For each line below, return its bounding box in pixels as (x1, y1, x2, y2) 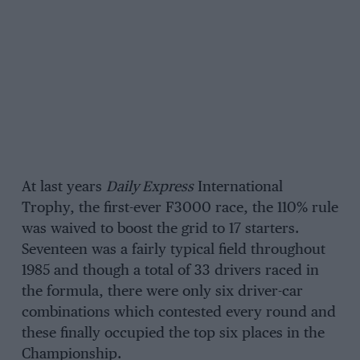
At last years (21, 180, 106, 195)
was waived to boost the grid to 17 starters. (21, 222, 299, 237)
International (193, 180, 283, 195)
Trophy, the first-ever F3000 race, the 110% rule (21, 201, 338, 216)
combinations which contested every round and (21, 305, 336, 321)
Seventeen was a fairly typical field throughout (21, 243, 325, 258)
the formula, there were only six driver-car (21, 284, 303, 300)
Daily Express (105, 180, 194, 195)
